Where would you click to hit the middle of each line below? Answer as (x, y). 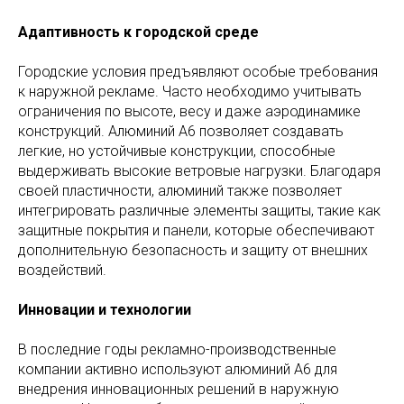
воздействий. (62, 271)
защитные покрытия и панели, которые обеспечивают (196, 231)
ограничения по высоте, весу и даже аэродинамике (189, 112)
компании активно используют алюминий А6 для (178, 370)
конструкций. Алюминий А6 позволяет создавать (181, 132)
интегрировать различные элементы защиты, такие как (199, 211)
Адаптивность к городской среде (138, 32)
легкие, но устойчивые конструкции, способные (177, 151)
